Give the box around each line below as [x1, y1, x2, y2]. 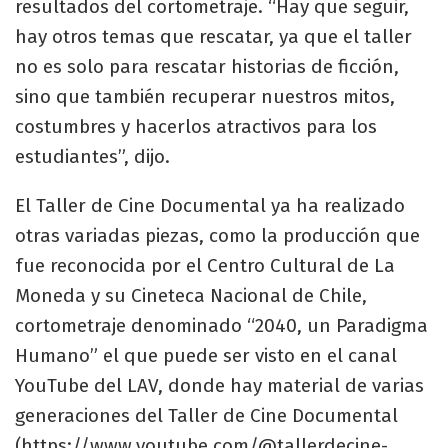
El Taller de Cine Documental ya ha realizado [15, 194, 405, 218]
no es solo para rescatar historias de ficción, [15, 55, 399, 79]
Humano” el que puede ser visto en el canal [15, 344, 397, 368]
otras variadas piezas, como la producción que [15, 224, 420, 248]
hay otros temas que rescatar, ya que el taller [15, 25, 412, 49]
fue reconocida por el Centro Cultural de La [15, 254, 395, 278]
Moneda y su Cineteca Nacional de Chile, [15, 284, 367, 308]
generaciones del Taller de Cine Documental [15, 404, 398, 428]
